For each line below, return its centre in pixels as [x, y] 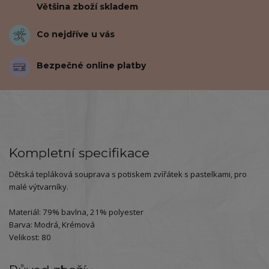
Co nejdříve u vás [76, 34]
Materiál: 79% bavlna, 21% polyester [76, 212]
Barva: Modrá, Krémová [52, 225]
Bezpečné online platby [92, 66]
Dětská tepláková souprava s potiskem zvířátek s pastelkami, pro [128, 174]
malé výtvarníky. [39, 187]
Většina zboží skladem [88, 7]
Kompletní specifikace [79, 153]
